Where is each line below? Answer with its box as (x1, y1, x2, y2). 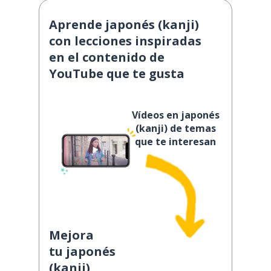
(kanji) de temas (135, 122, 216, 135)
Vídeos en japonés (131, 108, 220, 122)
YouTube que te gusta (49, 65, 184, 82)
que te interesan (135, 135, 216, 148)
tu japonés (49, 243, 116, 260)
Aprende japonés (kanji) (49, 16, 199, 33)
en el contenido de (49, 49, 165, 65)
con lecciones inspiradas (49, 33, 201, 49)
